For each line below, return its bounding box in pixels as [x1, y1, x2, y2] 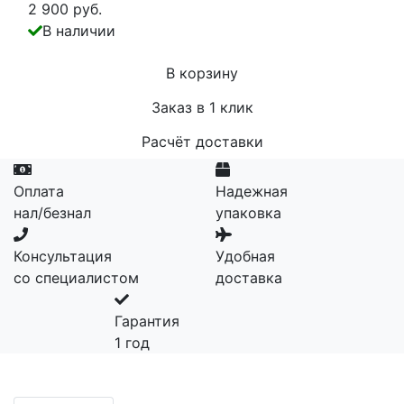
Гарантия [115, 311, 179, 330]
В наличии [42, 21, 115, 40]
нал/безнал [14, 203, 91, 222]
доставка [216, 268, 282, 287]
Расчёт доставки [141, 132, 263, 151]
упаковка [216, 203, 281, 222]
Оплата [14, 181, 64, 200]
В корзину [166, 63, 238, 82]
